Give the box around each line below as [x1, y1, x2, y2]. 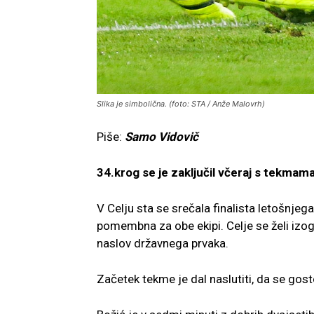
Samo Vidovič [125, 130, 198, 144]
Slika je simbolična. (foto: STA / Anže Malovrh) [97, 99, 265, 109]
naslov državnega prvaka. [97, 236, 228, 251]
